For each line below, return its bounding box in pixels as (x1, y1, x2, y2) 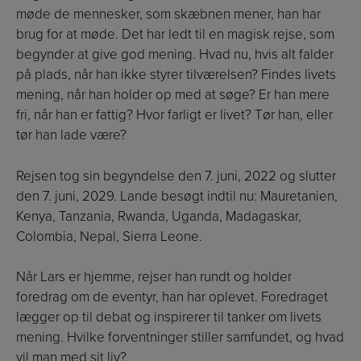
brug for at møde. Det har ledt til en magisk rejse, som (16, 26, 334, 44)
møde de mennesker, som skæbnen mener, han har (16, 6, 321, 23)
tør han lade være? (16, 127, 127, 144)
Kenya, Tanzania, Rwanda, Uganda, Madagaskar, (16, 207, 301, 225)
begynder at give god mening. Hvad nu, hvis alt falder (16, 46, 334, 64)
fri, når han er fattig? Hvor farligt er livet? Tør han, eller (16, 106, 333, 124)
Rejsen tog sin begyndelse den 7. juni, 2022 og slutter (16, 167, 336, 185)
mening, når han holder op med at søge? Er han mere (16, 86, 330, 104)
